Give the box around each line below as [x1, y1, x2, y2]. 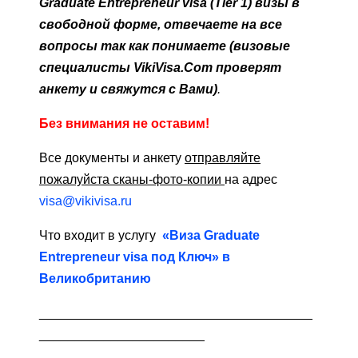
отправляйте [185, 151, 261, 165]
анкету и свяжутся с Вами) [39, 82, 217, 97]
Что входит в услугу [39, 229, 162, 243]
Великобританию [39, 272, 151, 286]
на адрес [225, 173, 277, 187]
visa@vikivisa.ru [39, 194, 132, 209]
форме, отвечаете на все [113, 18, 282, 32]
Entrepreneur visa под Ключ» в [39, 250, 230, 265]
